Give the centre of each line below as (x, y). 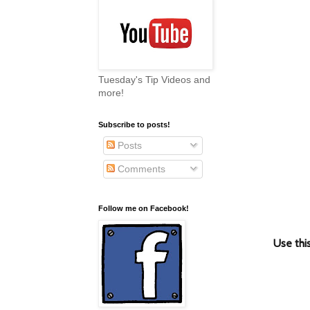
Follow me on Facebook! (144, 209)
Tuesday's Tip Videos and (154, 80)
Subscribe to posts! (134, 125)
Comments (140, 169)
